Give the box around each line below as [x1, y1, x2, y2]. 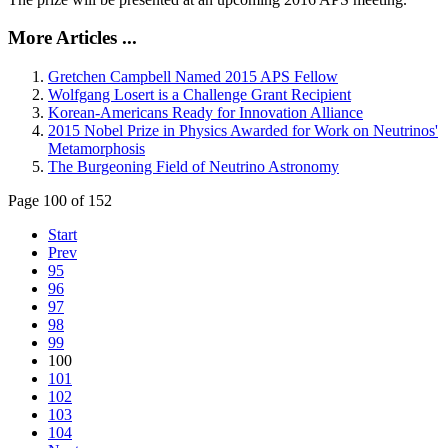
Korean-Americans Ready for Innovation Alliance [48, 104, 363, 122]
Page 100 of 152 [8, 192, 112, 210]
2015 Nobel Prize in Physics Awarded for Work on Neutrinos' [48, 122, 438, 140]
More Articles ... [8, 27, 137, 49]
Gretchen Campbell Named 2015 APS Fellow [48, 68, 338, 86]
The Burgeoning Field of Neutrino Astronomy [48, 158, 339, 176]
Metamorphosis [48, 140, 145, 158]
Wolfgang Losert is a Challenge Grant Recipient [48, 86, 351, 104]
